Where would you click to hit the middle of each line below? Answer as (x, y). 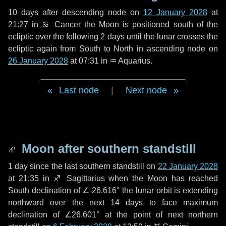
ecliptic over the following (54, 37)
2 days (112, 37)
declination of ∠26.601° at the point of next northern (113, 215)
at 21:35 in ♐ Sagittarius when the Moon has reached (113, 178)
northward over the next (59, 203)
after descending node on (91, 12)
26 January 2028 (38, 61)
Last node (79, 90)
